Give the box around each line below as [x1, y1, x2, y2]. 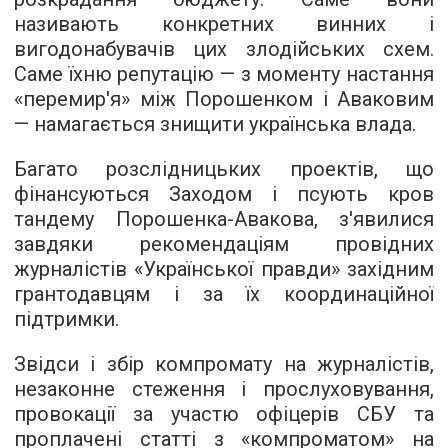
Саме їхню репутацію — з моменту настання [14, 62, 434, 87]
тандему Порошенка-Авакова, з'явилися [14, 207, 434, 232]
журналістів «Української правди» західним [14, 257, 434, 282]
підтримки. [14, 307, 119, 332]
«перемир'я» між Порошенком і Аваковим [14, 87, 434, 112]
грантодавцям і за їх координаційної [14, 282, 434, 307]
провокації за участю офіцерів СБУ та [14, 402, 434, 427]
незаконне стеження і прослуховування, [14, 377, 434, 402]
